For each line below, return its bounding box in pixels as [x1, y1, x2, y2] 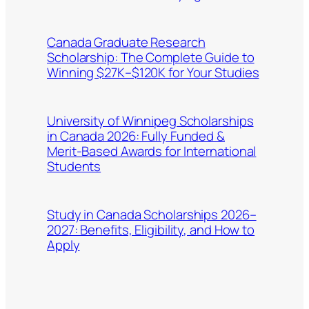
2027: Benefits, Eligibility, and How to [47, 221, 255, 239]
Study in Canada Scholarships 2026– [47, 206, 257, 224]
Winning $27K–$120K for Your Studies [47, 63, 259, 82]
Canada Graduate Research [47, 33, 206, 52]
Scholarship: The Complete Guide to [47, 48, 255, 67]
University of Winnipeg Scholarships [47, 112, 254, 130]
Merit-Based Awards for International [47, 142, 257, 161]
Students [47, 157, 101, 176]
